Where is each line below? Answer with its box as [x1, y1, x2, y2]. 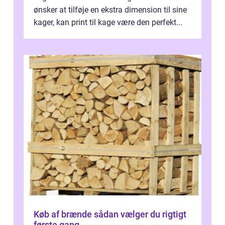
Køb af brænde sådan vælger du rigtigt [34, 209, 94, 220]
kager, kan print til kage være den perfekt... [34, 18, 182, 28]
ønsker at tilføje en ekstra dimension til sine [34, 5, 187, 15]
